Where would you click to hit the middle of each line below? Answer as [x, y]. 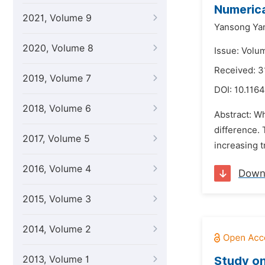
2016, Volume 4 [57, 169]
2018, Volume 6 [57, 109]
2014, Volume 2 [57, 229]
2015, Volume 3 [57, 199]
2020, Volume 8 [58, 48]
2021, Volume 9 [57, 18]
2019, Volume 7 [57, 78]
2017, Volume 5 [56, 139]
